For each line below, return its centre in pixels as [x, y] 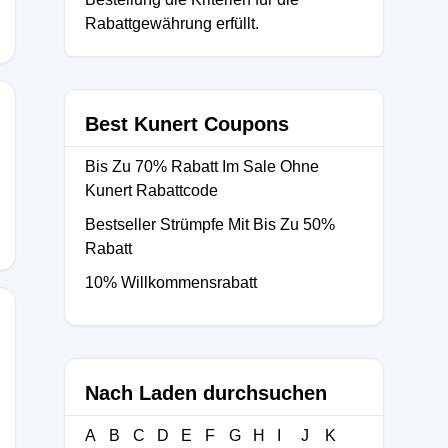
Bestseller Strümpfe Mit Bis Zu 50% [210, 224]
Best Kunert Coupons [187, 124]
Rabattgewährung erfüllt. [172, 23]
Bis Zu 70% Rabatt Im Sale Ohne [202, 166]
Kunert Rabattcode [151, 190]
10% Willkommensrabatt [171, 282]
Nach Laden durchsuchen [206, 393]
